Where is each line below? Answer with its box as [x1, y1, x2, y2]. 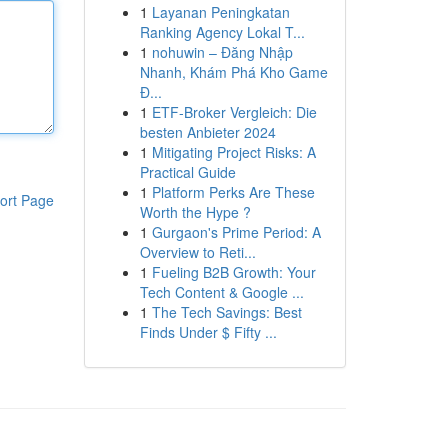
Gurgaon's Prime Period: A [151, 222, 321, 242]
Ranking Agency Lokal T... [139, 22, 305, 42]
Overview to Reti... [139, 242, 256, 262]
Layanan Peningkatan [151, 2, 290, 22]
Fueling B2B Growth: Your [151, 262, 316, 282]
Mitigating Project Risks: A [151, 142, 316, 162]
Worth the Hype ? [139, 202, 251, 222]
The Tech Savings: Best [151, 302, 302, 322]
